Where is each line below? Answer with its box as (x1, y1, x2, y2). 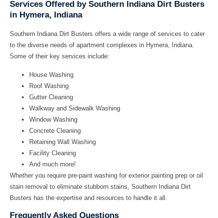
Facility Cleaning (29, 149, 76, 157)
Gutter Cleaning (29, 93, 73, 101)
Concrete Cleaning (29, 127, 81, 134)
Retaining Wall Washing (29, 138, 96, 145)
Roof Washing (29, 82, 69, 90)
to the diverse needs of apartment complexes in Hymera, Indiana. (10, 41, 194, 49)
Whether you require (10, 171, 68, 179)
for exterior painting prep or (117, 171, 197, 179)
